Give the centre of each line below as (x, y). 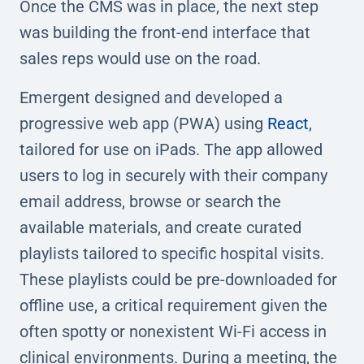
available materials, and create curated (160, 227)
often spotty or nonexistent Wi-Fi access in (173, 331)
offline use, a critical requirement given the (173, 305)
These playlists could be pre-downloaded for (178, 279)
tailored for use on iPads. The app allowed (171, 149)
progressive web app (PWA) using (143, 123)
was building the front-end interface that (165, 32)
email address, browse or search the (150, 201)
